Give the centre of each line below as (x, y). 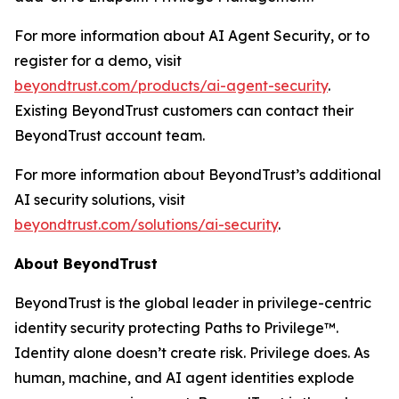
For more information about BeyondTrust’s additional (198, 174)
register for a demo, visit (98, 60)
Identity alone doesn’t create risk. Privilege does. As (192, 352)
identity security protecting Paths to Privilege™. (176, 327)
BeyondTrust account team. (110, 135)
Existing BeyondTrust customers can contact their (184, 110)
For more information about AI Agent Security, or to (192, 35)
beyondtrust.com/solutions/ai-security (146, 224)
